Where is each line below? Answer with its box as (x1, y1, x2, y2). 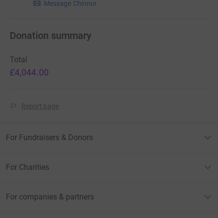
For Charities (6, 163, 49, 172)
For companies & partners (6, 192, 94, 202)
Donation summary (10, 30, 91, 42)
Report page (21, 102, 59, 110)
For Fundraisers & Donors (6, 133, 93, 143)
